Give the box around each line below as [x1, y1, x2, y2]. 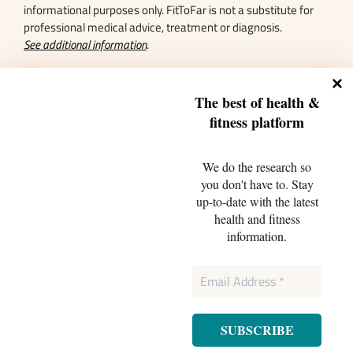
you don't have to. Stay [200, 176, 314, 192]
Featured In [24, 92, 101, 117]
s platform [242, 112, 304, 133]
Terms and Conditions [131, 324, 238, 343]
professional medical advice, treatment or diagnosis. [24, 18, 282, 37]
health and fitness [214, 210, 300, 227]
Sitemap [73, 324, 115, 343]
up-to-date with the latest [195, 193, 318, 210]
